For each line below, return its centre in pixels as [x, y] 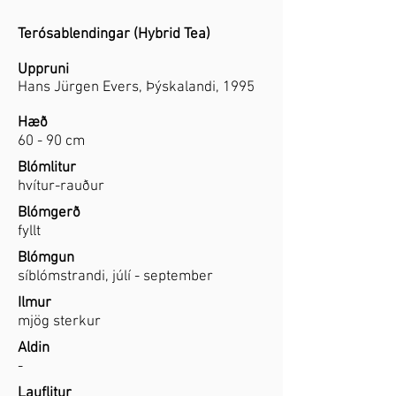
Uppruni [43, 70]
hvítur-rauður [61, 187]
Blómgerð [49, 213]
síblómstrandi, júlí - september [115, 277]
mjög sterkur [59, 322]
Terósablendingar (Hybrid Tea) [114, 34]
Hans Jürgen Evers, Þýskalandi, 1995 [136, 88]
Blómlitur [47, 168]
